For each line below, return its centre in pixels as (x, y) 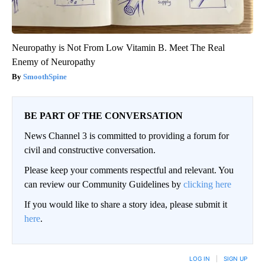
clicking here (207, 185)
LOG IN (200, 259)
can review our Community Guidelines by (104, 185)
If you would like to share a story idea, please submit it (126, 205)
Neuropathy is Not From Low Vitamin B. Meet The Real (118, 48)
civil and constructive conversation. (90, 150)
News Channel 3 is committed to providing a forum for (127, 136)
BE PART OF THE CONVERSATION (104, 116)
